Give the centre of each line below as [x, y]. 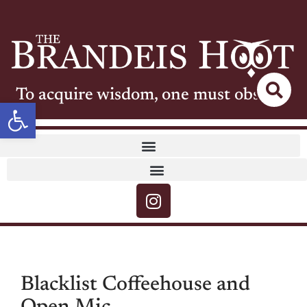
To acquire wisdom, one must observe [153, 96]
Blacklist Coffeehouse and [135, 285]
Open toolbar [63, 109]
